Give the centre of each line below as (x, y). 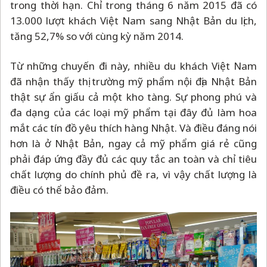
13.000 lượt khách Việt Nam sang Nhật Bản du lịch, (133, 20)
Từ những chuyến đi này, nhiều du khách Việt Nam (133, 66)
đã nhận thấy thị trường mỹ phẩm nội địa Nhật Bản (133, 81)
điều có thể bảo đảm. (60, 190)
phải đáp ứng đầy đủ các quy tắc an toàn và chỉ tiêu (133, 159)
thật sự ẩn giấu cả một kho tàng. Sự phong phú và (133, 97)
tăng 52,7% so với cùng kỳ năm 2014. (98, 36)
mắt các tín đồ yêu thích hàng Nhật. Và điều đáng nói (133, 128)
